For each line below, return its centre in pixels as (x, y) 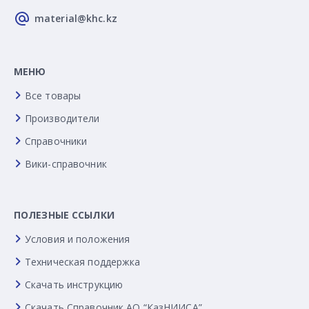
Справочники (56, 141)
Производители (62, 118)
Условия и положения (78, 239)
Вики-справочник (66, 163)
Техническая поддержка (83, 261)
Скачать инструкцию (74, 284)
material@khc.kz (76, 19)
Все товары (53, 95)
